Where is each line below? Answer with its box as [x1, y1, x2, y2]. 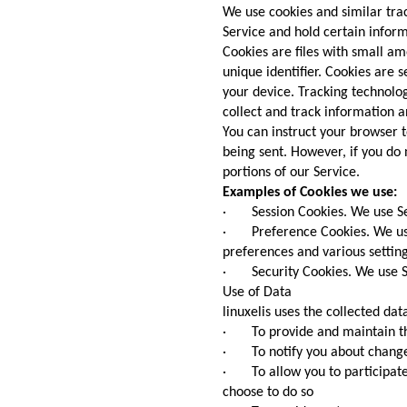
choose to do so [223, 385, 313, 401]
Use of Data [223, 285, 292, 301]
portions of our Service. [223, 165, 360, 181]
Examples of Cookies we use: [223, 185, 397, 201]
